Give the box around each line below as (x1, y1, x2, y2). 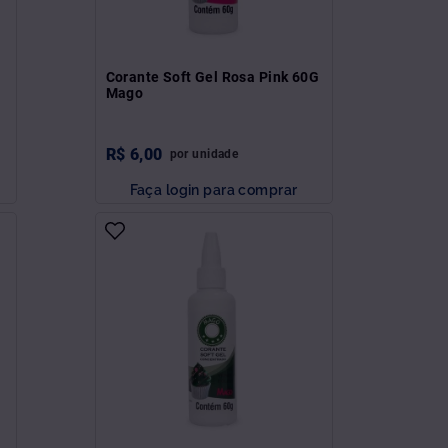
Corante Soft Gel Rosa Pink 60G (105, 68, 320, 85)
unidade (192, 146, 239, 161)
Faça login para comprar (129, 180, 298, 198)
